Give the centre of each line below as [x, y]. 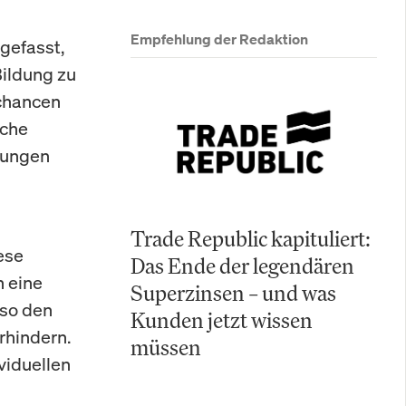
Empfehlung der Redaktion [219, 39]
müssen [166, 347]
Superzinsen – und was [233, 293]
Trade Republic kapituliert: [251, 238]
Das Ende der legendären [242, 266]
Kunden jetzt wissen [222, 320]
